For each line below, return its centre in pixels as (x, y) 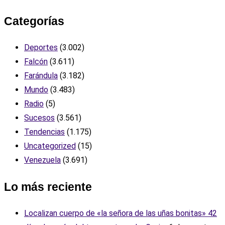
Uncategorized (50, 146)
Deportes (41, 48)
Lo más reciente (48, 187)
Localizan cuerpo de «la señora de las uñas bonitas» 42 (121, 213)
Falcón (36, 62)
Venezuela (42, 160)
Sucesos (39, 118)
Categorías (34, 21)
